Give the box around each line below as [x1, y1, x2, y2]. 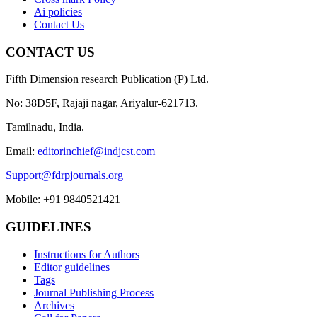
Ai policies [34, 6, 82, 18]
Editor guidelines [34, 260, 110, 273]
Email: [6, 145, 38, 158]
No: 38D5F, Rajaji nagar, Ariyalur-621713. [6, 97, 198, 110]
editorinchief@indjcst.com [38, 145, 155, 158]
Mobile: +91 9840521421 [6, 193, 120, 206]
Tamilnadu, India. [6, 121, 84, 134]
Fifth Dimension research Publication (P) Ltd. [6, 73, 209, 86]
